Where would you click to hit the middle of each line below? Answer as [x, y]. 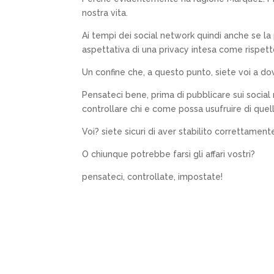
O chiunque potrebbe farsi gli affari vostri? [169, 154]
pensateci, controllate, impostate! [153, 176]
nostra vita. [105, 13]
